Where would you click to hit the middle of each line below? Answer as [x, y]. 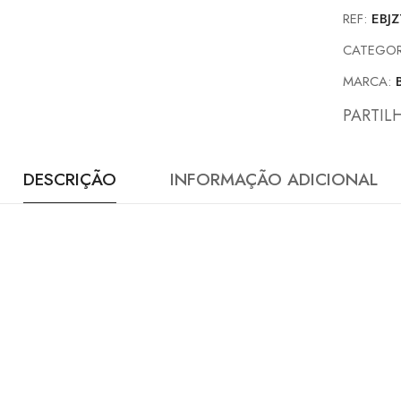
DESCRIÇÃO [70, 180]
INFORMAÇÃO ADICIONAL [274, 180]
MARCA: [370, 82]
